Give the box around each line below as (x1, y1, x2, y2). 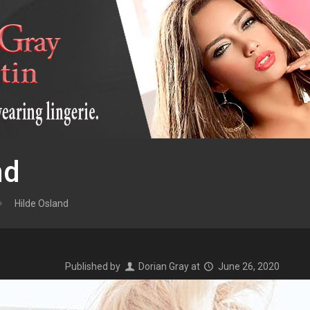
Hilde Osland (14, 198, 69, 209)
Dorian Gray (138, 261, 189, 272)
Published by (65, 261, 123, 272)
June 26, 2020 (217, 261, 280, 272)
